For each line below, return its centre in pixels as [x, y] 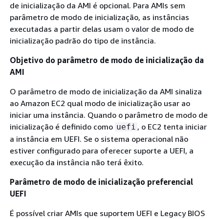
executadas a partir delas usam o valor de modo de [102, 29]
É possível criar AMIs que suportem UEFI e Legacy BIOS [107, 213]
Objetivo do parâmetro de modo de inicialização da [107, 60]
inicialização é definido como [62, 127]
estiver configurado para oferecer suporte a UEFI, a [102, 151]
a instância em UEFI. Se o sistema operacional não [99, 139]
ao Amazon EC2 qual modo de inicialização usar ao [100, 103]
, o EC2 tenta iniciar [172, 127]
